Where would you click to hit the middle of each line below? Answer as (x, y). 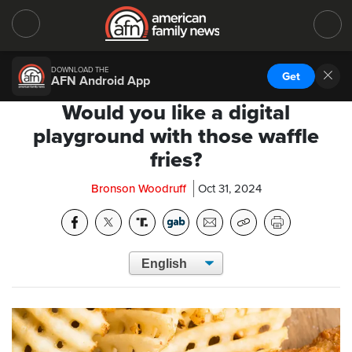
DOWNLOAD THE (80, 70)
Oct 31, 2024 (229, 189)
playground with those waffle (176, 136)
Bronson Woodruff (138, 189)
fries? (176, 160)
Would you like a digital (176, 113)
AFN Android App (101, 81)
